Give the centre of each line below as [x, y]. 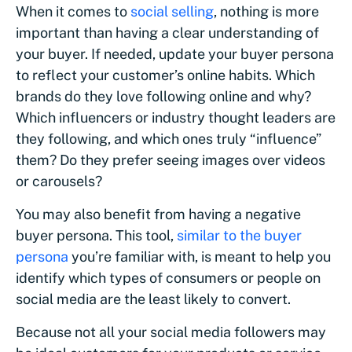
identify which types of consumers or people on [168, 278]
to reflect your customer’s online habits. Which [165, 75]
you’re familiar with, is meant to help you [200, 257]
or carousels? [60, 181]
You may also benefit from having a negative [158, 214]
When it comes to [73, 12]
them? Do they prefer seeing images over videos [170, 160]
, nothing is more [266, 12]
